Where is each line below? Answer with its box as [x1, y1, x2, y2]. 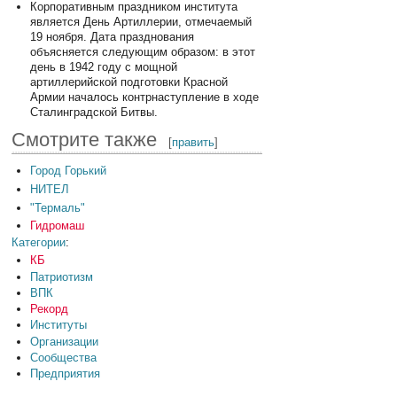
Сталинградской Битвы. [29, 105, 158, 119]
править [172, 135, 215, 149]
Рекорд [29, 302, 68, 316]
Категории [12, 235, 66, 249]
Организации [29, 334, 98, 348]
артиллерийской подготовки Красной [29, 74, 228, 89]
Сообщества [29, 351, 97, 365]
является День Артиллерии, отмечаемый [29, 14, 252, 28]
